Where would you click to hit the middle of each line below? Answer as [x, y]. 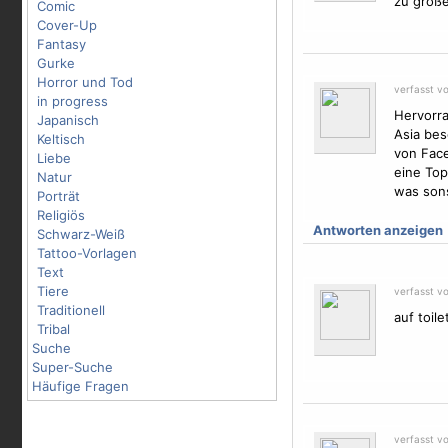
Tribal [53, 329]
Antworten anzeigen [378, 230]
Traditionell [71, 310]
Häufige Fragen [80, 386]
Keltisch [61, 139]
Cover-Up [67, 25]
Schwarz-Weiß [81, 234]
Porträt [58, 196]
